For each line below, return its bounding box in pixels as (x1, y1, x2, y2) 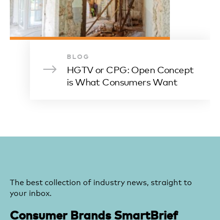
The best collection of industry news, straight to (10, 175, 192, 187)
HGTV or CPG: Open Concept (66, 62, 194, 75)
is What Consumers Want (66, 75, 178, 87)
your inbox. (10, 186, 52, 198)
